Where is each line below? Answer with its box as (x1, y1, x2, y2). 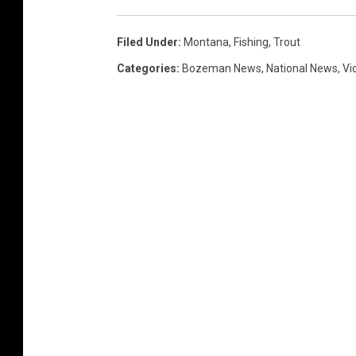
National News (266, 62, 338, 75)
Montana (184, 36, 229, 49)
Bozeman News (182, 62, 261, 75)
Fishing (234, 36, 269, 49)
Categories (117, 62, 176, 75)
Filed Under (117, 36, 178, 49)
